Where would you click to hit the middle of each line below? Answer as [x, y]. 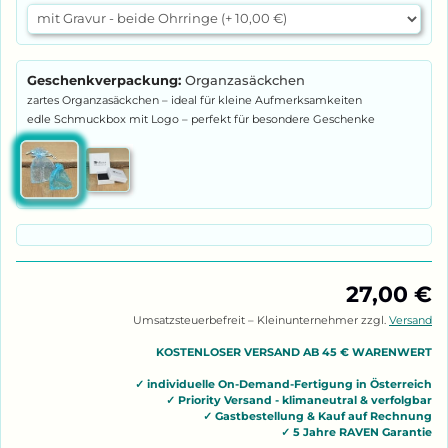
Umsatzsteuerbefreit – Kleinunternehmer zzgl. [261, 319]
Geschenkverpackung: [104, 80]
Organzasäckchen [245, 80]
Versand [410, 319]
